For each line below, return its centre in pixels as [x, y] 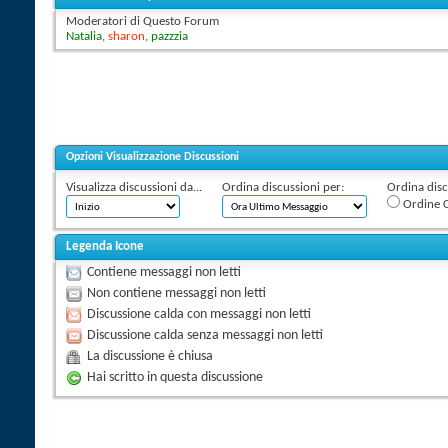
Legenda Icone [105, 246]
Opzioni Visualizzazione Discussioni [152, 156]
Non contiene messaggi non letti [176, 293]
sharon [126, 36]
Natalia [84, 36]
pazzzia [169, 36]
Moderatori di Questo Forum [142, 21]
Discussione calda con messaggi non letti [199, 314]
